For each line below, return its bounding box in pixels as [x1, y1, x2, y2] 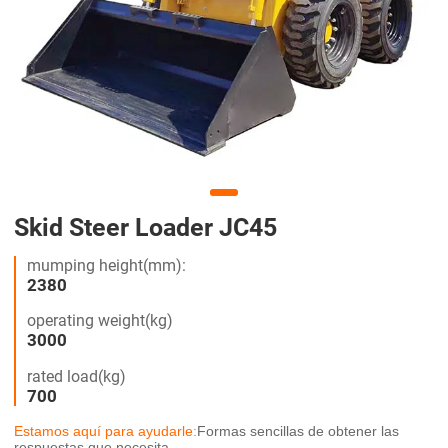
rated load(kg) [27, 367, 126, 387]
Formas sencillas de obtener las [197, 423, 399, 440]
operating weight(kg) [27, 311, 173, 331]
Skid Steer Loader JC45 [14, 212, 277, 242]
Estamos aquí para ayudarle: [14, 423, 197, 440]
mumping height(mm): [27, 255, 186, 275]
